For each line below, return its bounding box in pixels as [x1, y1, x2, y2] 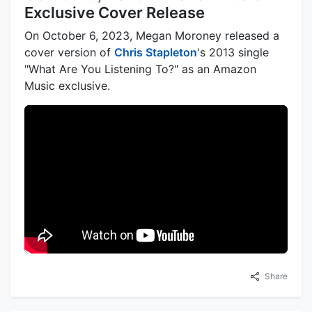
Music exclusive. [24, 78, 110, 93]
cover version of [24, 45, 114, 59]
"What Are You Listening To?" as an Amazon [24, 61, 256, 76]
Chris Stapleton [114, 45, 197, 59]
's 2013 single [197, 45, 269, 59]
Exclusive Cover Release [24, 3, 205, 22]
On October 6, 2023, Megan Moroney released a [24, 28, 279, 42]
